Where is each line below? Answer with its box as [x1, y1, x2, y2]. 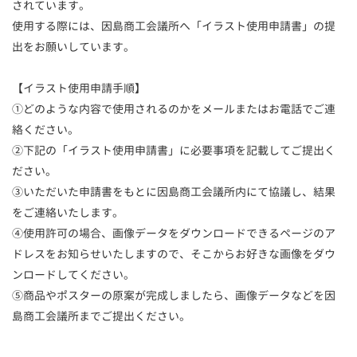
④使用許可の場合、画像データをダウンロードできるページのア [12, 225, 335, 241]
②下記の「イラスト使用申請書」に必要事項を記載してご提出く [12, 142, 335, 158]
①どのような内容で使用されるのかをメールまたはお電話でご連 [12, 100, 335, 116]
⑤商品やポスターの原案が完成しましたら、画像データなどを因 [12, 287, 335, 303]
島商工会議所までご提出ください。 [12, 308, 190, 324]
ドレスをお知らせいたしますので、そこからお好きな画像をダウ [12, 245, 335, 261]
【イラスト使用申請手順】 [12, 80, 146, 96]
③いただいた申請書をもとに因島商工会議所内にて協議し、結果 [12, 183, 335, 199]
